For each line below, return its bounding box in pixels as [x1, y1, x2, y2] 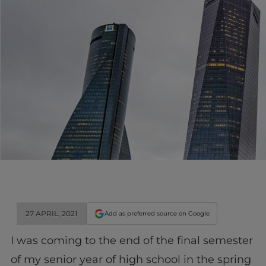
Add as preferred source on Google [104, 209, 210, 217]
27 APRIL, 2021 [25, 208, 77, 218]
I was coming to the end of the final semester [10, 233, 253, 247]
